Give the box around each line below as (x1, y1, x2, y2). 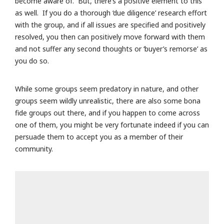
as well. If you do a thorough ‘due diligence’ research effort (15, 8, 207, 18)
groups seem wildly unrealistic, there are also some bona (15, 96, 200, 106)
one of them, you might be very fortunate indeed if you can (15, 120, 209, 130)
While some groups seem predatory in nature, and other (15, 84, 198, 94)
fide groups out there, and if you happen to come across (15, 108, 200, 118)
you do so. (15, 56, 49, 66)
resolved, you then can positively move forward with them (15, 32, 205, 42)
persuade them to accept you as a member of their (15, 132, 183, 142)
